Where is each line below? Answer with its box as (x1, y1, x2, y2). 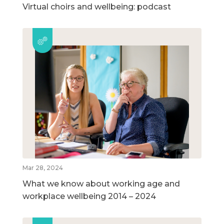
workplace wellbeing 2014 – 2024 (22, 191, 156, 201)
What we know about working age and (22, 179, 180, 189)
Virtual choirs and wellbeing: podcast (22, 2, 171, 12)
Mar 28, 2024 (22, 164, 63, 172)
